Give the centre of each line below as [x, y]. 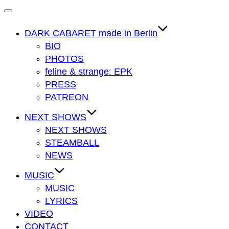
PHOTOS [64, 59]
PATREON [67, 97]
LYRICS [61, 201]
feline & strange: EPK [89, 72]
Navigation [25, 14]
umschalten [27, 22]
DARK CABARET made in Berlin [91, 33]
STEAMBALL [72, 143]
